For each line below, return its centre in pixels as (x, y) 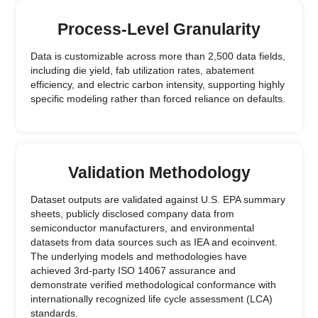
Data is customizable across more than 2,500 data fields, (158, 56)
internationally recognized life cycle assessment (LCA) (152, 299)
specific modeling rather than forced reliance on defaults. (158, 99)
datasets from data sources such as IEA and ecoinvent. (154, 242)
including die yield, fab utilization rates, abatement (142, 71)
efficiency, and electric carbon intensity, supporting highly (158, 85)
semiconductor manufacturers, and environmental (142, 228)
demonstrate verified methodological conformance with (153, 285)
